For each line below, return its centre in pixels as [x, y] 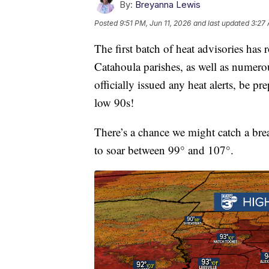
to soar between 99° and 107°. [164, 150]
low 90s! [114, 102]
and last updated [221, 23]
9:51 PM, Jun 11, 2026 [155, 23]
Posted [107, 23]
